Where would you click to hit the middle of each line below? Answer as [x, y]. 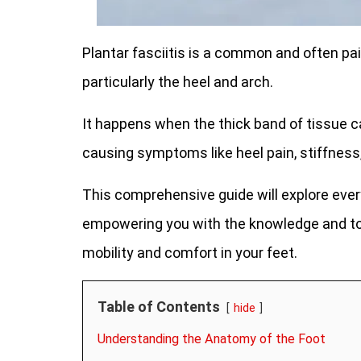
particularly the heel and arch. [178, 82]
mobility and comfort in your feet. [190, 253]
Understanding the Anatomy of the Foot [212, 339]
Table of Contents [159, 307]
